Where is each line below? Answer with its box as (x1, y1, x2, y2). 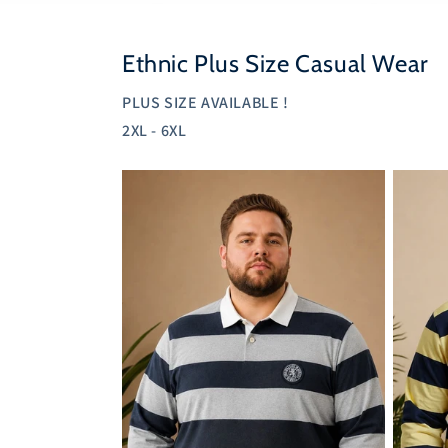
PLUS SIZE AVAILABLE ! (122, 91, 289, 113)
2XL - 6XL (122, 119, 187, 141)
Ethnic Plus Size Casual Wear (122, 48, 429, 78)
